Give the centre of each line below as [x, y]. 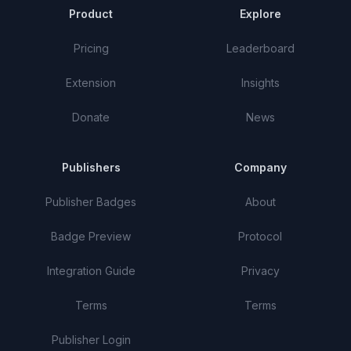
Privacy [260, 271]
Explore [260, 14]
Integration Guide [91, 271]
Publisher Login [91, 340]
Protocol [260, 236]
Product [91, 14]
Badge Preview [91, 236]
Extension [91, 83]
